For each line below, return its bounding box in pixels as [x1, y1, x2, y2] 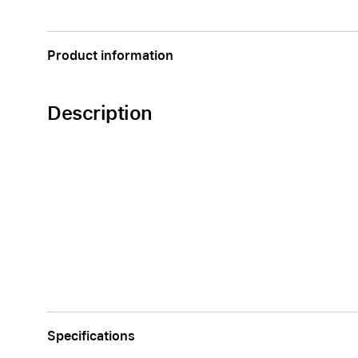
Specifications [47, 328, 135, 344]
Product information [47, 48, 173, 63]
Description [47, 101, 153, 125]
